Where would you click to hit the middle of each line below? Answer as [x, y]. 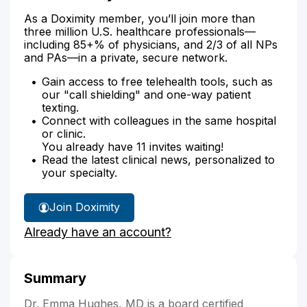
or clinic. [64, 133]
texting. [60, 107]
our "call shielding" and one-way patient [146, 94]
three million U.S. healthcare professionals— [140, 31]
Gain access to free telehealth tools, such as [157, 81]
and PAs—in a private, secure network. [126, 57]
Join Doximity [85, 207]
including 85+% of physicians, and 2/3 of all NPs [151, 44]
